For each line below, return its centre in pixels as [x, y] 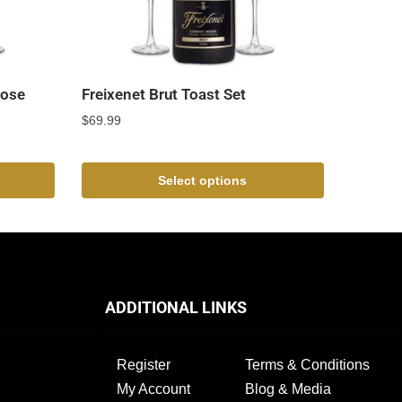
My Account [154, 389]
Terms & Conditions [308, 364]
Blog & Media [288, 389]
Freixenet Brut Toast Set [163, 94]
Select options [203, 180]
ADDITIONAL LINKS [176, 307]
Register [144, 364]
